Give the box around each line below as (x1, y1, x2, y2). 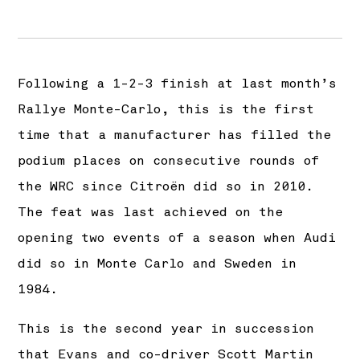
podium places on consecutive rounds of (18, 153, 320, 170)
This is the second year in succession (18, 320, 315, 337)
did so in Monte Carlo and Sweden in (18, 256, 297, 272)
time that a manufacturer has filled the (18, 127, 332, 144)
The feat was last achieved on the (18, 204, 284, 221)
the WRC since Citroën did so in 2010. (18, 178, 314, 195)
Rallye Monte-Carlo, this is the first (18, 101, 315, 118)
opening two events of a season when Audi (18, 230, 337, 247)
